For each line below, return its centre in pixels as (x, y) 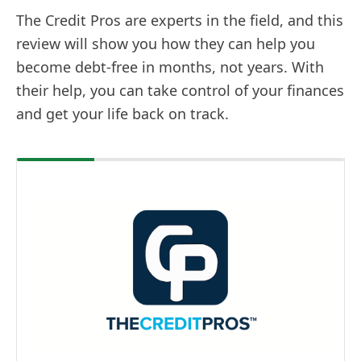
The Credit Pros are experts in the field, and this (180, 21)
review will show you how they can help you (166, 44)
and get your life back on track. (122, 114)
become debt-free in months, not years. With (170, 67)
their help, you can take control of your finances (180, 91)
